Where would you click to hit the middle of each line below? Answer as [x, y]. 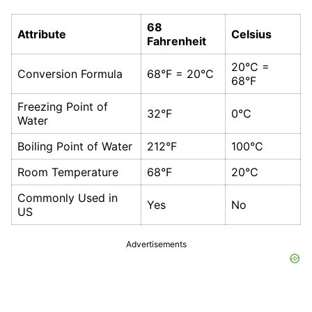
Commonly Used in [68, 198]
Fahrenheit [177, 41]
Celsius [251, 34]
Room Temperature [68, 172]
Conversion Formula [70, 74]
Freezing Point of [63, 107]
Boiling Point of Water [75, 147]
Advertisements [156, 244]
